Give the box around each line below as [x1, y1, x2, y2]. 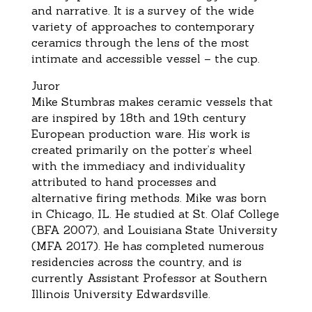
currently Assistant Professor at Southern [31, 270, 267, 285]
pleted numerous [169, 238, 264, 253]
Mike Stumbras [31, 94, 115, 109]
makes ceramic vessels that [118, 94, 273, 109]
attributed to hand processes [31, 174, 196, 189]
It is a [113, 3, 144, 17]
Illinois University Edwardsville [31, 286, 208, 301]
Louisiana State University [127, 222, 278, 237]
